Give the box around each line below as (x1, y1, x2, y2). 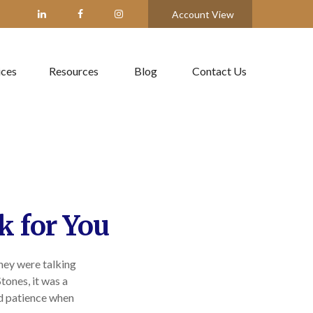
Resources (49, 64, 99, 78)
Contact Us (192, 64, 247, 78)
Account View (172, 8, 234, 20)
